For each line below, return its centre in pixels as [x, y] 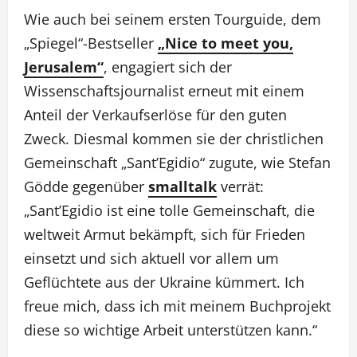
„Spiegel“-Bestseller [91, 43]
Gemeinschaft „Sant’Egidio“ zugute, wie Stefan [177, 163]
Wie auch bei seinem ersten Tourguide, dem [173, 19]
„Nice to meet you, [226, 43]
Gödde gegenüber [86, 186]
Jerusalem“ [64, 67]
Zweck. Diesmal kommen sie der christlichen [174, 139]
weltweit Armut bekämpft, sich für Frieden [165, 234]
